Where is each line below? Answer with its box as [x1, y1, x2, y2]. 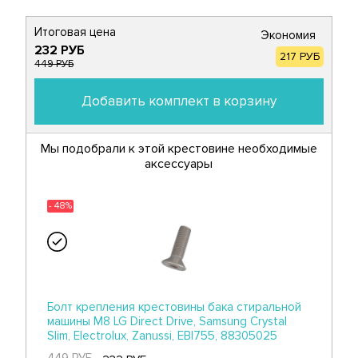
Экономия [260, 27, 316, 42]
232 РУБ [34, 42, 86, 58]
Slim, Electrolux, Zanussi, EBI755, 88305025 [47, 328, 278, 343]
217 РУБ [279, 49, 320, 63]
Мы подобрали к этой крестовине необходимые [40, 140, 317, 157]
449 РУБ [34, 57, 74, 70]
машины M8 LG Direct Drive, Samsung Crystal [47, 313, 288, 328]
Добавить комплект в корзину [81, 92, 276, 109]
